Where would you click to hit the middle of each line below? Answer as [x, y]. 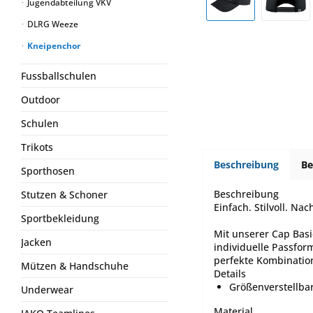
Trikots [37, 147]
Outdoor [41, 100]
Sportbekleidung [60, 218]
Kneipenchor [53, 46]
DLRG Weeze [52, 24]
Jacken [36, 242]
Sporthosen [48, 171]
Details [230, 273]
